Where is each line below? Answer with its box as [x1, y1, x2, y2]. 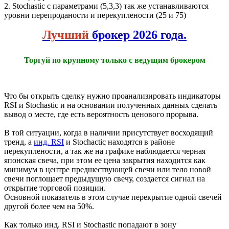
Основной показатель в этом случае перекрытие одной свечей [4, 193, 222, 202]
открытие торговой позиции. [4, 184, 106, 193]
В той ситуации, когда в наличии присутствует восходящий [4, 128, 213, 138]
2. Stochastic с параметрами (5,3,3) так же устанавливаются [4, 2, 209, 11]
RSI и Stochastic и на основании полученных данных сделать [4, 101, 217, 110]
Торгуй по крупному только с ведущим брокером [24, 56, 205, 65]
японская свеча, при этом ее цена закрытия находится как [4, 156, 205, 165]
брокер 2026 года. [89, 28, 187, 42]
